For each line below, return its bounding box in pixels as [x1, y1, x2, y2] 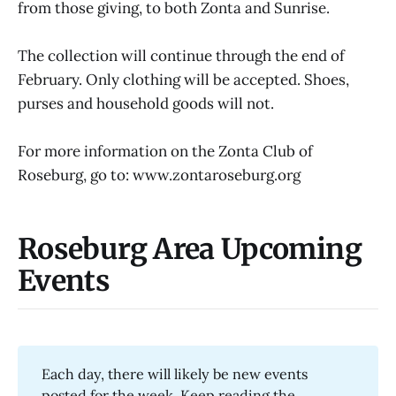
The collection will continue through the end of [18, 46, 345, 66]
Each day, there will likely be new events [42, 365, 308, 384]
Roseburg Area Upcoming [18, 231, 362, 267]
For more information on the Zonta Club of [18, 141, 313, 162]
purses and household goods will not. [18, 94, 274, 114]
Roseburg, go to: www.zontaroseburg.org [18, 165, 301, 186]
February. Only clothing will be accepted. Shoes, [18, 70, 349, 90]
